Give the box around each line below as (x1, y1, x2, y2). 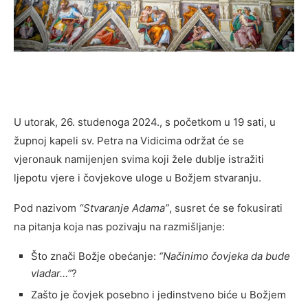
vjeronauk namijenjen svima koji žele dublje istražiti (14, 152, 264, 166)
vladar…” (31, 266, 71, 280)
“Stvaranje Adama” (79, 201, 169, 214)
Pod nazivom (14, 201, 79, 214)
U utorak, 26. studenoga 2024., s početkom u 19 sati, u (14, 115, 276, 129)
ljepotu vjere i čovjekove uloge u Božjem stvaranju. (14, 170, 261, 184)
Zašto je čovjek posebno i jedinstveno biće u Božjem (31, 287, 286, 301)
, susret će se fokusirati (169, 201, 283, 214)
